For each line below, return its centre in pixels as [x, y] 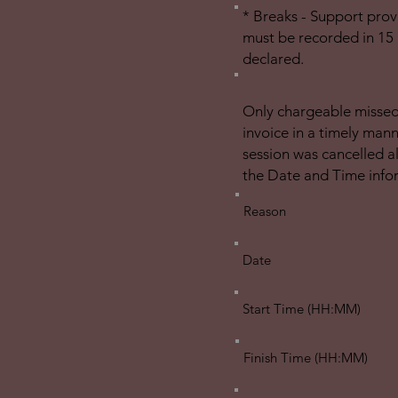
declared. [273, 59]
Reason [265, 211]
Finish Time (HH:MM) [306, 358]
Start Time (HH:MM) [302, 309]
